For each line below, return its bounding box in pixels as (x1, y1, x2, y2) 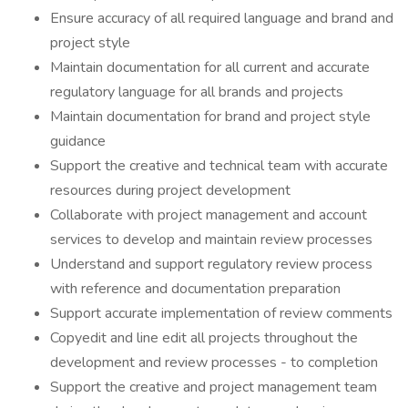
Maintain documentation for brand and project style (50, 107, 371, 127)
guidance (50, 131, 106, 151)
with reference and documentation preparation (50, 279, 341, 299)
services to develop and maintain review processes (50, 229, 372, 250)
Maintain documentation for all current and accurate (50, 57, 370, 77)
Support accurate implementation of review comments (50, 303, 393, 323)
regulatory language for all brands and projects (50, 82, 343, 102)
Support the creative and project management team (50, 377, 377, 397)
